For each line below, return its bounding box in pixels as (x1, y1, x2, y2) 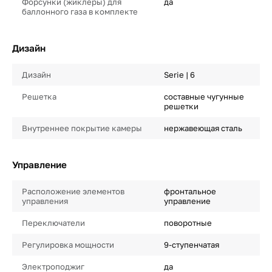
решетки (163, 101, 199, 111)
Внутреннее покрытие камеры (22, 123, 142, 133)
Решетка (22, 92, 56, 101)
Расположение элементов (22, 186, 124, 196)
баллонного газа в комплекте (22, 7, 138, 16)
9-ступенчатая (163, 240, 219, 250)
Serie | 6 (163, 70, 195, 80)
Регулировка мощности (22, 240, 114, 250)
